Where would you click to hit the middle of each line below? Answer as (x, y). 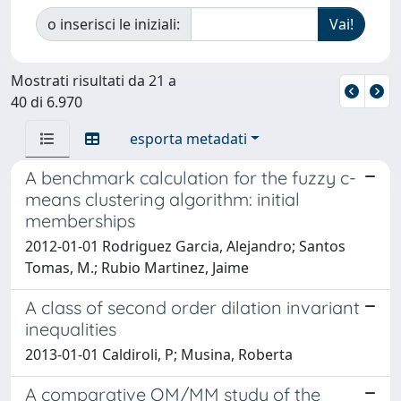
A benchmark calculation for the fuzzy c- (191, 177)
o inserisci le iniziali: (114, 24)
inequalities (71, 328)
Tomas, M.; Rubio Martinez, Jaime (137, 267)
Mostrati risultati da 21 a (94, 80)
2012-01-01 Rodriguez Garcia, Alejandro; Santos (185, 246)
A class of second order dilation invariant (192, 307)
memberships (80, 220)
